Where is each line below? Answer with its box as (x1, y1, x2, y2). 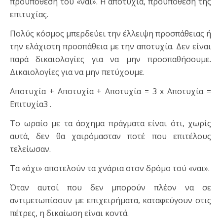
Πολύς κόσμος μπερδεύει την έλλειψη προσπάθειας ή (10, 28, 211, 39)
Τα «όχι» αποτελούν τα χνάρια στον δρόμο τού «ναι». (10, 163, 210, 174)
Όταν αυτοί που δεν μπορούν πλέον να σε (10, 182, 211, 193)
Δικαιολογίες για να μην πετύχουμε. (10, 67, 145, 78)
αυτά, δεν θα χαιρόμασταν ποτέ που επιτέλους (10, 131, 211, 142)
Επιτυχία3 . (10, 99, 51, 110)
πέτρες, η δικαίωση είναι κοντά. (10, 208, 129, 219)
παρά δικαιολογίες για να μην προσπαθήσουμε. (10, 54, 211, 65)
